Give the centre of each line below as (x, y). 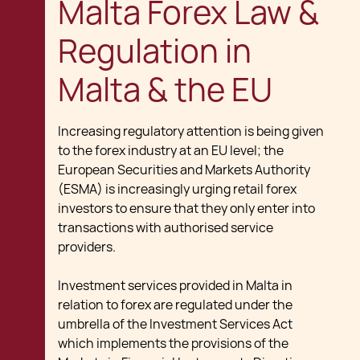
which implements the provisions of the (173, 344)
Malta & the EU (165, 90)
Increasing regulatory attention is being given (191, 131)
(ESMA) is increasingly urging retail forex (177, 189)
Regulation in (155, 51)
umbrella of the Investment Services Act (175, 324)
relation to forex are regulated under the (175, 305)
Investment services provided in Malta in (175, 286)
